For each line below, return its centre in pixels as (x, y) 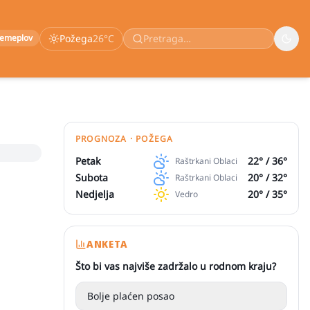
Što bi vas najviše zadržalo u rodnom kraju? (176, 266)
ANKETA (107, 244)
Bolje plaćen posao (131, 296)
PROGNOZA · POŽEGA (125, 139)
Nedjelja (95, 194)
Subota (92, 177)
